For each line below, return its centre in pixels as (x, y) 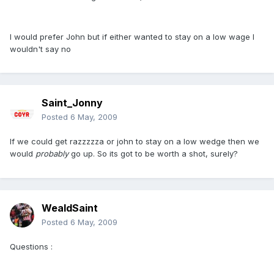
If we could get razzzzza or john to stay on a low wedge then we (135, 142)
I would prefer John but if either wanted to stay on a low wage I (132, 36)
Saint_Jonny (72, 103)
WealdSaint (70, 208)
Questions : (31, 247)
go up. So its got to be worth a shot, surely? (153, 154)
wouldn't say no (40, 49)
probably (52, 154)
